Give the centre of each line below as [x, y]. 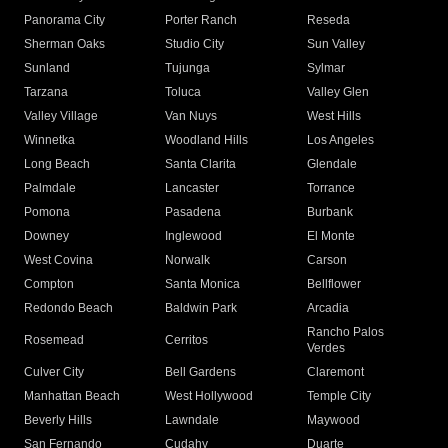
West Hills [333, 116]
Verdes [325, 348]
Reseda [328, 20]
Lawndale [192, 420]
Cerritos [187, 340]
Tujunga [188, 68]
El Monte [330, 236]
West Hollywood [209, 396]
